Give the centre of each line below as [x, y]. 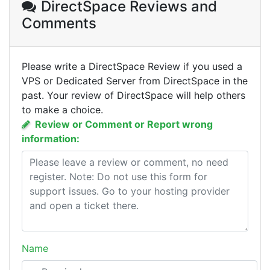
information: [51, 138]
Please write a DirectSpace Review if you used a [132, 66]
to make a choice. [62, 109]
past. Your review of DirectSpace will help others [133, 95]
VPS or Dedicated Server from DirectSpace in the [135, 80]
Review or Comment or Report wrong [124, 124]
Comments [59, 23]
